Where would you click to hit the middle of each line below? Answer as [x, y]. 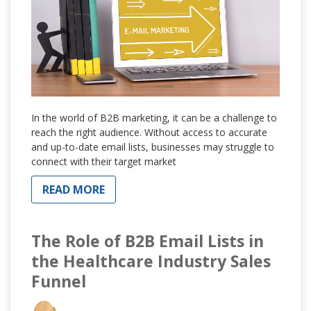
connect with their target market [104, 162]
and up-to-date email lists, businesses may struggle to [153, 147]
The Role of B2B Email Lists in [148, 241]
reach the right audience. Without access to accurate [149, 133]
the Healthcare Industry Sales [151, 261]
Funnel [59, 281]
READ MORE [74, 190]
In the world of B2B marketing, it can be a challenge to [154, 118]
